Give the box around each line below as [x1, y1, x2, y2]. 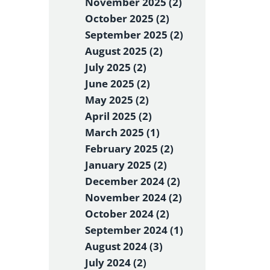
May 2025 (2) [85, 93, 149, 107]
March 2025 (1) [85, 125, 160, 139]
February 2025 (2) [85, 142, 174, 155]
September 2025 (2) [85, 28, 183, 42]
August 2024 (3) [85, 239, 163, 253]
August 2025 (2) [85, 44, 163, 58]
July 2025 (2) [85, 60, 146, 74]
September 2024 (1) [85, 223, 183, 237]
